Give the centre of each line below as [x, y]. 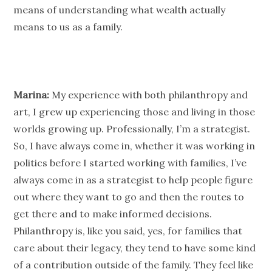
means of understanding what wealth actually [120, 10]
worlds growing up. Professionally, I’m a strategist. [132, 129]
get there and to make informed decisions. [113, 214]
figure [238, 180]
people [207, 180]
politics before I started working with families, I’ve [130, 163]
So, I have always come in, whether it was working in [134, 146]
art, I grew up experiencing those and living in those [134, 112]
